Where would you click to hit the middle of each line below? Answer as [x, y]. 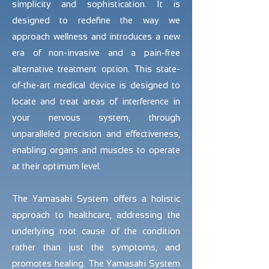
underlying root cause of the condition [96, 231]
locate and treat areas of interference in [96, 101]
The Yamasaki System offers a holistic [96, 198]
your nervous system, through [96, 117]
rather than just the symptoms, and [96, 247]
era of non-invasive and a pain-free [96, 53]
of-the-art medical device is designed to [96, 85]
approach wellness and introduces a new [96, 36]
